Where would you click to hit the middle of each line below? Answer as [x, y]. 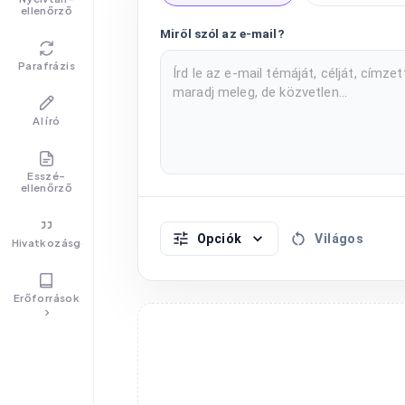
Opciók [220, 238]
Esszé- [47, 175]
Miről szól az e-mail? [222, 33]
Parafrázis [47, 65]
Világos [339, 238]
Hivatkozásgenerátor [70, 242]
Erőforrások [47, 297]
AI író [47, 120]
